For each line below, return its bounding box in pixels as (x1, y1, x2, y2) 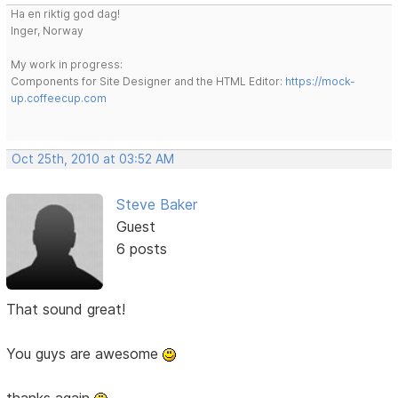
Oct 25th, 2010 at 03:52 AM (12, 152, 175, 167)
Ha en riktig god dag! (11, 7, 121, 21)
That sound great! (6, 300, 126, 319)
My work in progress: (11, 58, 123, 72)
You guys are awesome (6, 345, 163, 363)
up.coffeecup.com (11, 92, 107, 106)
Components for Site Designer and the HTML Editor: (11, 75, 286, 89)
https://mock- (285, 75, 356, 89)
